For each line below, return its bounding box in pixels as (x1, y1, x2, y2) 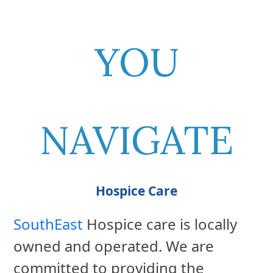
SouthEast (13, 214, 83, 235)
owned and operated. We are (13, 236, 214, 257)
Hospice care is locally (83, 214, 238, 235)
